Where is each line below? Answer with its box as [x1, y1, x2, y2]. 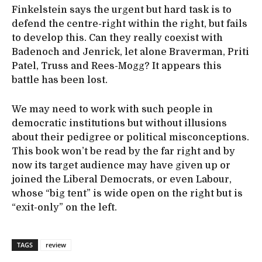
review [46, 240, 66, 249]
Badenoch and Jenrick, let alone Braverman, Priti [12, 46, 249, 57]
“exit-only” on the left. [12, 202, 117, 213]
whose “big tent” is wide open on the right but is [12, 188, 243, 199]
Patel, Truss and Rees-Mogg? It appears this [12, 60, 222, 71]
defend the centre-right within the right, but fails [12, 18, 247, 29]
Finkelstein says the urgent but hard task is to [12, 4, 232, 15]
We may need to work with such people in [12, 104, 213, 115]
